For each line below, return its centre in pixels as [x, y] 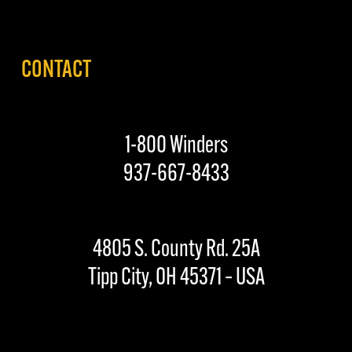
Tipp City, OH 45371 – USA [176, 278]
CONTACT [56, 71]
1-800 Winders [176, 146]
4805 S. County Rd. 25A [176, 250]
